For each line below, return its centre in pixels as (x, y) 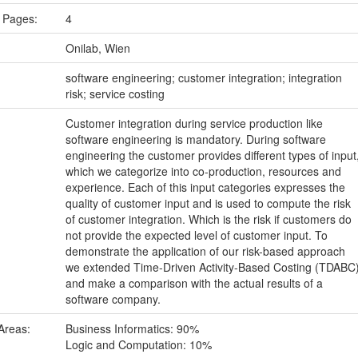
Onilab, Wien (97, 48)
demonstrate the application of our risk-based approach (205, 251)
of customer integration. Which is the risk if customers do (208, 219)
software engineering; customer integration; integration (203, 78)
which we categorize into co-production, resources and (203, 171)
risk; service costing (115, 93)
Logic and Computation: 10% (138, 344)
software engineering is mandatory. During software (195, 139)
